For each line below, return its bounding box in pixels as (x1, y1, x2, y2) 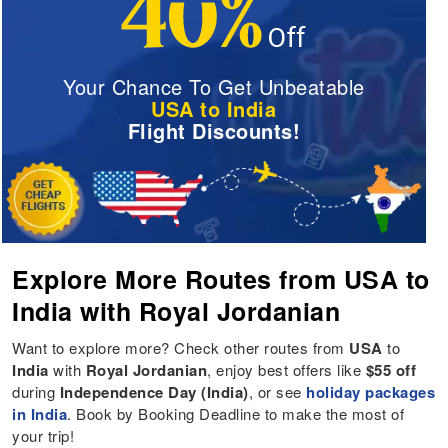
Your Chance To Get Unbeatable (63, 72, 365, 102)
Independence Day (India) (59, 380, 249, 403)
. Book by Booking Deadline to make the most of (67, 402, 405, 424)
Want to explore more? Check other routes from (12, 336, 350, 358)
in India (12, 402, 68, 425)
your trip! (12, 424, 75, 446)
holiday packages (306, 380, 436, 403)
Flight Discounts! (127, 116, 301, 146)
